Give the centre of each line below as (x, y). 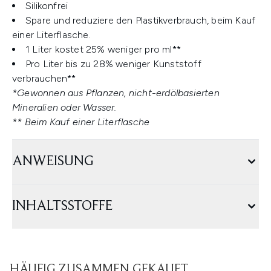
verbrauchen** (44, 78)
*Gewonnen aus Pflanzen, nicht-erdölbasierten (116, 93)
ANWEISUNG (53, 162)
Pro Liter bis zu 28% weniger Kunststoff (113, 64)
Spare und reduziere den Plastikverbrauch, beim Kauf (141, 20)
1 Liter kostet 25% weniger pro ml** (103, 49)
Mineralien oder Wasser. (64, 107)
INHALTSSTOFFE (62, 206)
